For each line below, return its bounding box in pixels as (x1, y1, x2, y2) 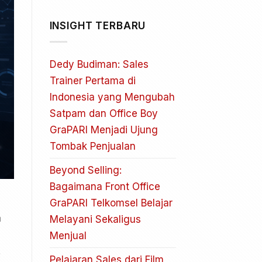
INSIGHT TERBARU (49, 20, 146, 32)
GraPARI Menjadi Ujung (49, 123, 158, 136)
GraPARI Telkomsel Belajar (49, 196, 173, 209)
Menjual (49, 229, 87, 242)
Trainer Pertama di (49, 74, 136, 87)
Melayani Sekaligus (49, 213, 141, 225)
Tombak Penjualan (49, 140, 136, 152)
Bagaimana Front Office (49, 180, 160, 192)
